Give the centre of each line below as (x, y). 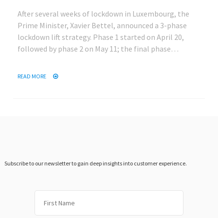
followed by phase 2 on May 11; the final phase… (98, 48)
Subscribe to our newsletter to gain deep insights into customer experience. (96, 163)
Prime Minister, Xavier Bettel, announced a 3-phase (102, 25)
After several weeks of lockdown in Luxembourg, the (103, 13)
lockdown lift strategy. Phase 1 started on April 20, (101, 37)
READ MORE (32, 76)
